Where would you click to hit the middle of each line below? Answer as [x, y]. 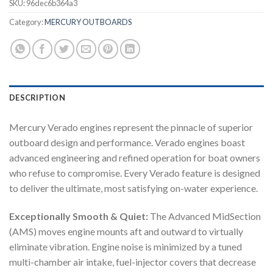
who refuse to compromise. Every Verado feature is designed [135, 172]
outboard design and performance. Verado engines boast [127, 142]
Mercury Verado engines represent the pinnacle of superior [131, 127]
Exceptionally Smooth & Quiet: [80, 216]
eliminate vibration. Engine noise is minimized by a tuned [126, 246]
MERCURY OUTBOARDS [88, 22]
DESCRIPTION [37, 97]
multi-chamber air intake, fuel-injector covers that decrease [133, 261]
